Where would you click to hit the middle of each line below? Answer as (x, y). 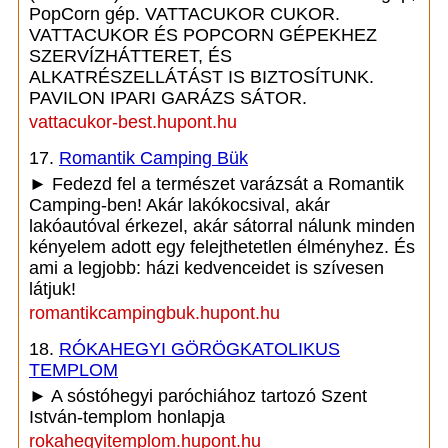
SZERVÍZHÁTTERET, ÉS (130, 56)
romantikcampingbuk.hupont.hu (154, 313)
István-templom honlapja (127, 417)
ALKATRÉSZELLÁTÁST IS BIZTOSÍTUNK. (201, 77)
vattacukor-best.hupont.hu (133, 122)
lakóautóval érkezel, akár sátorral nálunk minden (222, 226)
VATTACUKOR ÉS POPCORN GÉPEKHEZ (203, 35)
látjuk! (52, 289)
